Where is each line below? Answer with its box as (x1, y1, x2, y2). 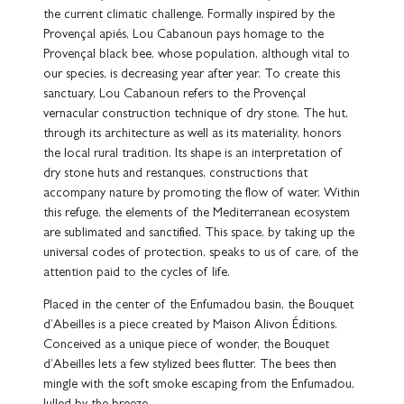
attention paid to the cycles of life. (43, 266, 230, 280)
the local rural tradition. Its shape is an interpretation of (43, 147, 343, 161)
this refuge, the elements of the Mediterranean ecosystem (43, 207, 350, 221)
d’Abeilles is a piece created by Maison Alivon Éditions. (43, 318, 337, 333)
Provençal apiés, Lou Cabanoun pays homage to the (43, 28, 324, 42)
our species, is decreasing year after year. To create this (43, 68, 340, 82)
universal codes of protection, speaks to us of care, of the (43, 246, 358, 261)
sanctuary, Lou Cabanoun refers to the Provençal (43, 87, 306, 102)
